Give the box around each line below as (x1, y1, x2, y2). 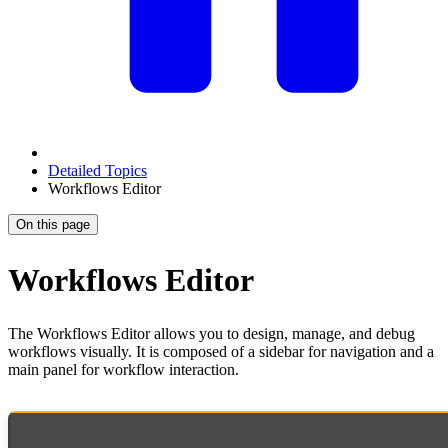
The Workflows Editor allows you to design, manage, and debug (8, 325, 415, 343)
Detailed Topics (48, 162, 147, 179)
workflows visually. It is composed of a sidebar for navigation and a (8, 343, 434, 361)
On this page (16, 217, 90, 232)
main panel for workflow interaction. (8, 361, 239, 379)
